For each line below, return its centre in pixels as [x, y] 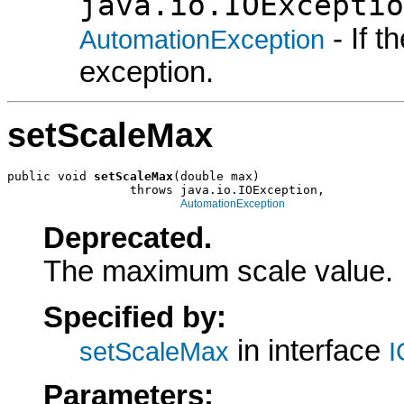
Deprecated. [128, 239]
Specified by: [135, 317]
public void [50, 177]
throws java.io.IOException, [166, 190]
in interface [309, 350]
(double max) [216, 177]
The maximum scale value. [218, 272]
